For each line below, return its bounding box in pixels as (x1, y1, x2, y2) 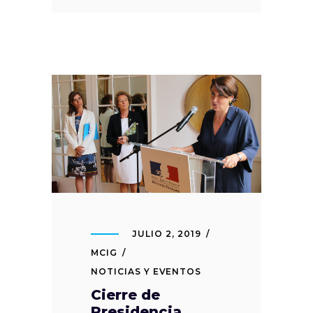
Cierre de (91, 286, 160, 303)
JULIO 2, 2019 (132, 228, 201, 239)
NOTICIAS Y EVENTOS (91, 265, 202, 277)
